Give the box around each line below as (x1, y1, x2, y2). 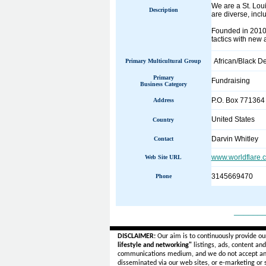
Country (153, 116, 174, 123)
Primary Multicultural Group (125, 58, 201, 64)
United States (211, 115, 255, 123)
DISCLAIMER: (117, 233, 156, 240)
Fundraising (211, 77, 250, 85)
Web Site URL (145, 154, 182, 160)
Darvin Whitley (211, 135, 258, 143)
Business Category (140, 81, 187, 87)
